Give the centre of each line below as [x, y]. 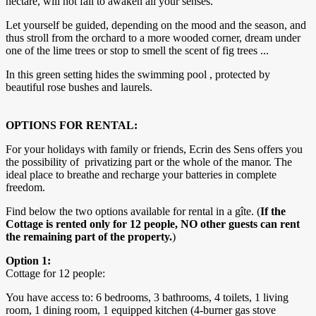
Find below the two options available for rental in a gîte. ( [133, 212]
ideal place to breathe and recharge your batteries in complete [141, 175]
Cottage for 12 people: [55, 274]
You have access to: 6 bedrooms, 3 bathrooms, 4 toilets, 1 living [147, 298]
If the [273, 212]
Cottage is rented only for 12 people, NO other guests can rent [153, 224]
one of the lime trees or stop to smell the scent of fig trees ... [137, 51]
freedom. [25, 188]
